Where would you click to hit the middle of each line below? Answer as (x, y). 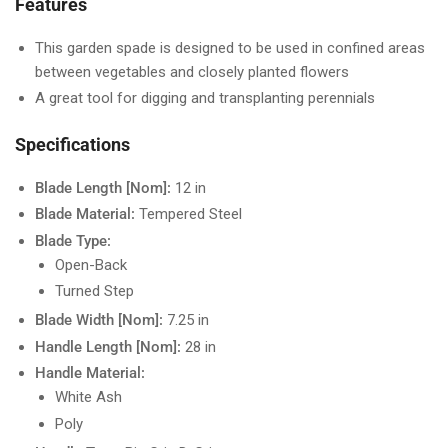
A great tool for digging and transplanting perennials (205, 98)
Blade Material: (85, 214)
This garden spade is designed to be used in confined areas (230, 47)
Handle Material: (90, 373)
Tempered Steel (188, 214)
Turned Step (94, 291)
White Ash (88, 397)
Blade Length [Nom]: (103, 187)
